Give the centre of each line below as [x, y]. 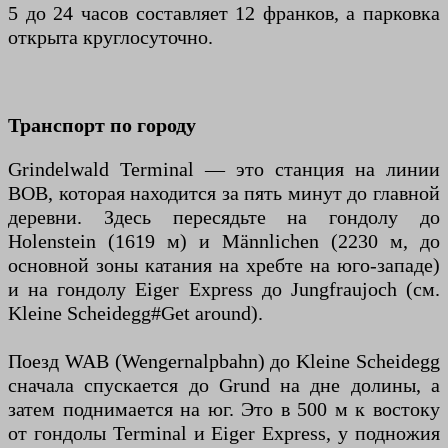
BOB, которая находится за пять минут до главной [224, 193]
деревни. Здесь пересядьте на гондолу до [224, 217]
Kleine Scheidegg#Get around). [135, 313]
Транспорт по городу [102, 125]
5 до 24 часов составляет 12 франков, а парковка [224, 13]
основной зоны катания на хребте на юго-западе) [224, 265]
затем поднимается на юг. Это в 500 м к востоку [224, 409]
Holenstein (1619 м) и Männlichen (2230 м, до [224, 241]
